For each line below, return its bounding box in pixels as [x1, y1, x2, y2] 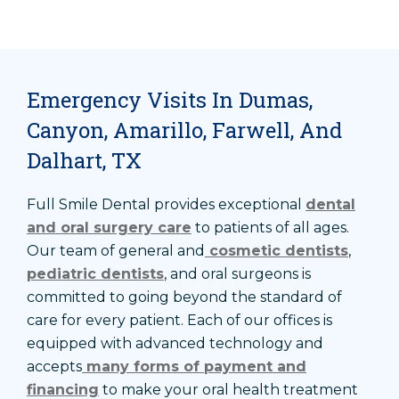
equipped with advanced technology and [27, 335, 323, 353]
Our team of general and [27, 242, 205, 260]
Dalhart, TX [27, 146, 142, 175]
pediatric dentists [27, 265, 164, 283]
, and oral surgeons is [164, 265, 311, 283]
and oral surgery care [27, 219, 191, 237]
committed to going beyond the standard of [27, 289, 342, 306]
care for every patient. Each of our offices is [27, 312, 332, 330]
